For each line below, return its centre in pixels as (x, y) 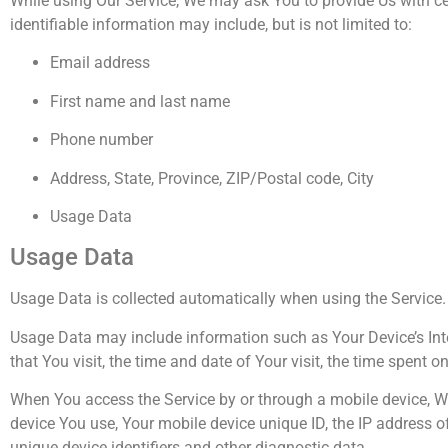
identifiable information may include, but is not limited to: (211, 24)
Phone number (101, 140)
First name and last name (140, 101)
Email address (100, 63)
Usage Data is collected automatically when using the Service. (228, 299)
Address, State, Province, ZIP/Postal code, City (212, 178)
